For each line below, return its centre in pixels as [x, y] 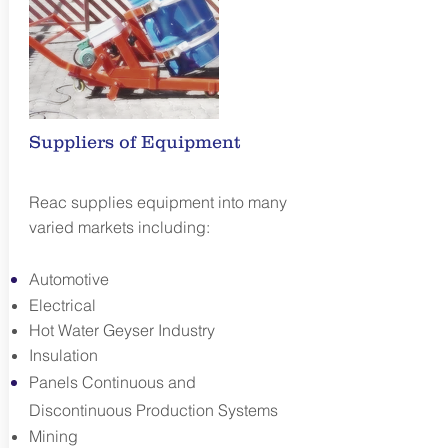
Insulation [63, 355]
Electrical [62, 305]
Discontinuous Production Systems [153, 410]
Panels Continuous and [112, 382]
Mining [53, 436]
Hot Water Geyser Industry [121, 330]
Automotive [68, 279]
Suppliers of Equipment [137, 142]
